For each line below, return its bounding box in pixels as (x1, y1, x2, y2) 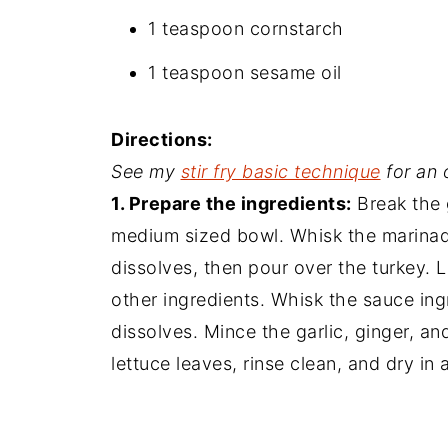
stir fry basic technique (180, 160, 381, 182)
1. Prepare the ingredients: (111, 192, 352, 214)
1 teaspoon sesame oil (148, 61, 342, 83)
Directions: (111, 128, 213, 150)
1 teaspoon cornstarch (148, 17, 344, 39)
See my (111, 160, 181, 182)
